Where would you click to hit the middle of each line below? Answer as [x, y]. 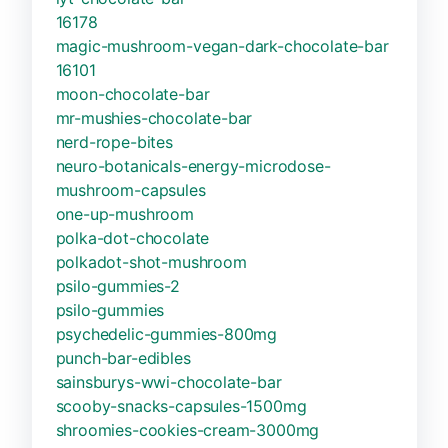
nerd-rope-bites [114, 141]
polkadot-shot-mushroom [151, 261]
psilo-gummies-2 [117, 285]
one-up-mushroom [124, 213]
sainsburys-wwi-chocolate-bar [168, 381]
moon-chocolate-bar [132, 93]
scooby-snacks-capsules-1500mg [181, 405]
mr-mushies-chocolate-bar [154, 117]
